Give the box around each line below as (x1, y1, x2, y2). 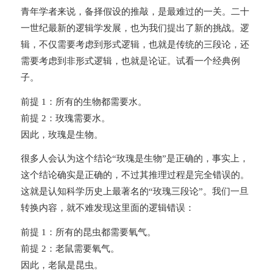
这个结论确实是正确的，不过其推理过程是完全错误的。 (20, 170, 249, 180)
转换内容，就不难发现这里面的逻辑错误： (20, 203, 194, 213)
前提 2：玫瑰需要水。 (20, 113, 110, 123)
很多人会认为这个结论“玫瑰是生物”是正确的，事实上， (20, 154, 249, 164)
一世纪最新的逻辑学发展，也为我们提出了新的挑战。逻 (20, 23, 249, 33)
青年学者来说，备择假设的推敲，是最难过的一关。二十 (20, 6, 249, 16)
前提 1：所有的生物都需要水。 (20, 96, 147, 107)
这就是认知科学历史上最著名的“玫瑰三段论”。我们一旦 (20, 186, 249, 197)
